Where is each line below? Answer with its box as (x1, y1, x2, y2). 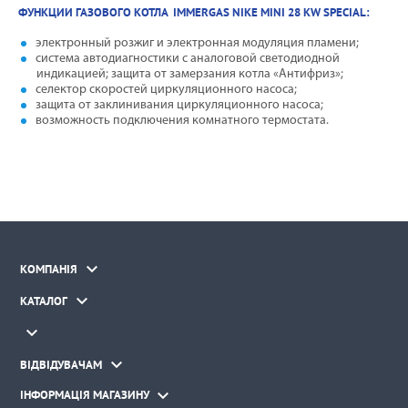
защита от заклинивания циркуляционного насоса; (36, 98, 323, 113)
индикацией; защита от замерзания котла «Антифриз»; (36, 67, 343, 82)
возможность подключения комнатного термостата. (36, 114, 329, 128)
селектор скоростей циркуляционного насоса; (36, 83, 297, 97)
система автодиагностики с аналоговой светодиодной (36, 52, 340, 66)
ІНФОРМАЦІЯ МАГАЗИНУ (20, 387, 152, 403)
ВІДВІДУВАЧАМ (20, 356, 102, 372)
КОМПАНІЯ (20, 260, 77, 277)
